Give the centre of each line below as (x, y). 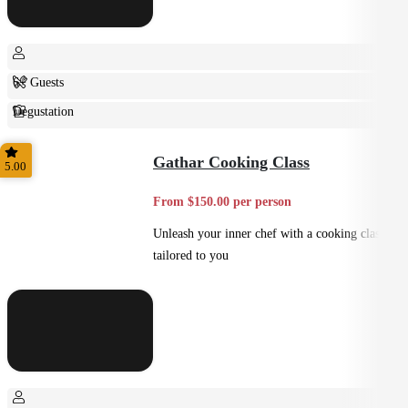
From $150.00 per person (222, 201)
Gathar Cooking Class (231, 162)
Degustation (44, 111)
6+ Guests (39, 82)
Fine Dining (44, 140)
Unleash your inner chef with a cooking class (269, 234)
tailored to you (191, 255)
